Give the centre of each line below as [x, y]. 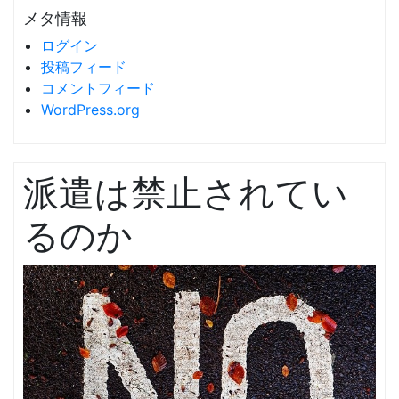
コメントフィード [98, 88]
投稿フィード [84, 67]
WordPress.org [90, 110]
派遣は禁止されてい [186, 193]
